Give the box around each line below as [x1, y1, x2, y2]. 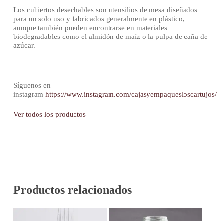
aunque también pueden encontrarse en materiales [13, 24, 167, 32]
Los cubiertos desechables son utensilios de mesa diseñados [13, 6, 197, 14]
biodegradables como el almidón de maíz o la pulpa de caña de [13, 33, 208, 41]
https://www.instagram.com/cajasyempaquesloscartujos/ [45, 90, 217, 99]
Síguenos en [13, 81, 51, 90]
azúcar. [13, 41, 35, 50]
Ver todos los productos [13, 110, 86, 118]
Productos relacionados [13, 183, 132, 196]
